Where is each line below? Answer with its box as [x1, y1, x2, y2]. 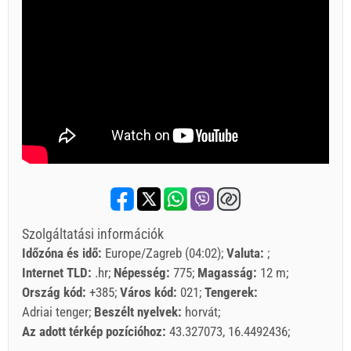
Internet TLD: [22, 264, 95, 280]
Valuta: [226, 244, 267, 261]
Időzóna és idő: [22, 244, 105, 261]
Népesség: [114, 264, 173, 280]
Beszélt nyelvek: [94, 303, 185, 320]
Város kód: [120, 284, 180, 300]
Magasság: [197, 264, 260, 280]
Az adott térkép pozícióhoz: [22, 323, 169, 339]
